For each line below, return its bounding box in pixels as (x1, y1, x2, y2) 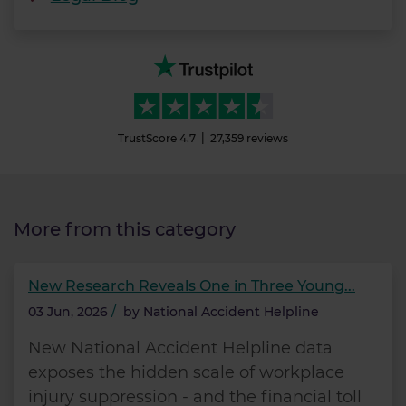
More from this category (14, 217, 236, 240)
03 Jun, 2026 (28, 303, 108, 320)
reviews (246, 130, 288, 145)
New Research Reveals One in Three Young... (28, 276, 355, 295)
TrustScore (118, 130, 177, 145)
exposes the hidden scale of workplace (28, 362, 344, 382)
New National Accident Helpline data (28, 337, 333, 358)
